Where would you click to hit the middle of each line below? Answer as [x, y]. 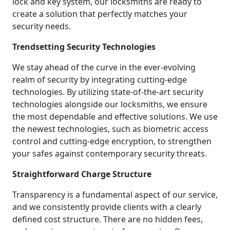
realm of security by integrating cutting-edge [100, 79]
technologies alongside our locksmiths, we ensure [110, 104]
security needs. [42, 26]
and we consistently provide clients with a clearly [107, 207]
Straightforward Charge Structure [82, 174]
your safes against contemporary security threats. [110, 153]
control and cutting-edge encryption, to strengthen [112, 141]
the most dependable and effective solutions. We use [115, 116]
